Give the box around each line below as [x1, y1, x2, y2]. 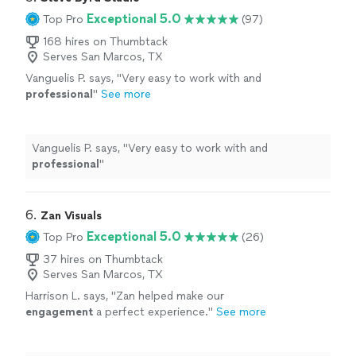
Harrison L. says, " [25, 289, 116, 304]
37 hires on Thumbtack [43, 253, 163, 267]
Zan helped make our [116, 289, 224, 304]
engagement [25, 305, 93, 319]
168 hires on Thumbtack [43, 35, 168, 49]
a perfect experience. [93, 305, 208, 319]
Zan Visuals [41, 209, 102, 223]
